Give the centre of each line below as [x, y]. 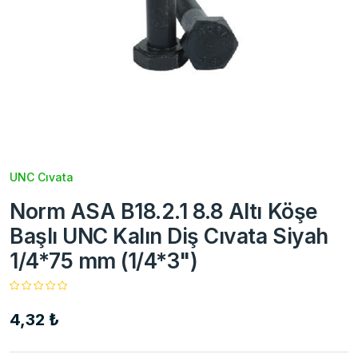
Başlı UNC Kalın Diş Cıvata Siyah [169, 235]
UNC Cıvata [42, 177]
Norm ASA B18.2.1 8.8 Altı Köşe [164, 211]
